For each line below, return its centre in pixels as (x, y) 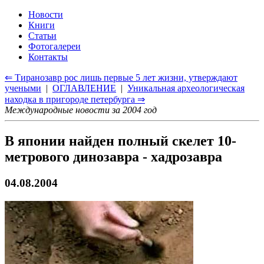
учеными (23, 88)
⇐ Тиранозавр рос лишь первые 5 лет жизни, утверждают (121, 77)
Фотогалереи (55, 46)
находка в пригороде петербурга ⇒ (75, 99)
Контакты (48, 57)
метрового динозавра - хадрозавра (113, 156)
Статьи (42, 36)
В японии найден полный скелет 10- (121, 141)
